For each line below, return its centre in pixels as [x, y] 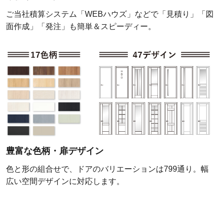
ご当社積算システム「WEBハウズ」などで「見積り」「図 [110, 14]
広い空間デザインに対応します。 [65, 182]
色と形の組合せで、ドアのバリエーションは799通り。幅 [107, 169]
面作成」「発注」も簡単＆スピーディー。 [81, 26]
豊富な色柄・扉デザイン [55, 151]
